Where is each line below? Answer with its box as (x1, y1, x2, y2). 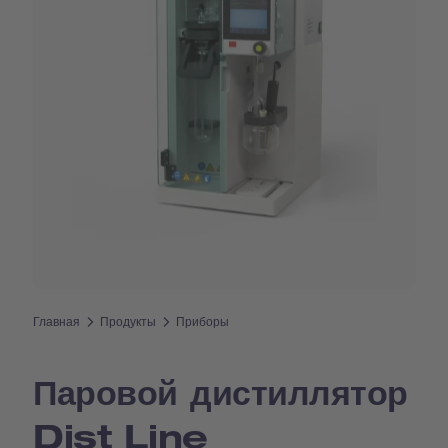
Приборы (176, 313, 230, 329)
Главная (33, 313, 81, 329)
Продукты (100, 313, 157, 329)
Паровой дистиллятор (33, 370, 408, 412)
